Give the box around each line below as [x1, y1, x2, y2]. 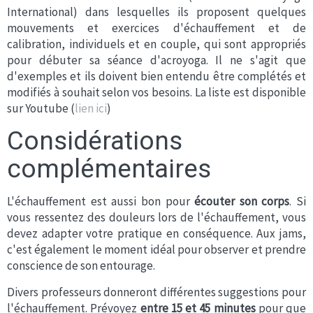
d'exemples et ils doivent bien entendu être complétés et [7, 68, 306, 84]
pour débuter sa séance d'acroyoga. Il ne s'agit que [7, 52, 306, 68]
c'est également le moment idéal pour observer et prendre [7, 242, 306, 257]
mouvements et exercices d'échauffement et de [7, 20, 306, 36]
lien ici [75, 101, 107, 116]
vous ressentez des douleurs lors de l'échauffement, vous [7, 210, 306, 225]
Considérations [7, 126, 182, 156]
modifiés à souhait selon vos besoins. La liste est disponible [7, 85, 306, 100]
